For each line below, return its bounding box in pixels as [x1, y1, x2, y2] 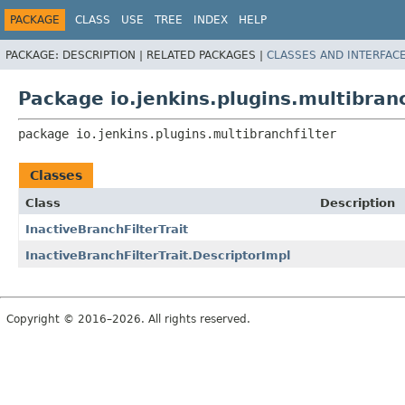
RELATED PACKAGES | [146, 48, 267, 61]
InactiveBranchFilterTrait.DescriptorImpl [25, 248, 290, 262]
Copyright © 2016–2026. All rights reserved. [6, 312, 250, 325]
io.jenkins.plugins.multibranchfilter [76, 126, 336, 141]
